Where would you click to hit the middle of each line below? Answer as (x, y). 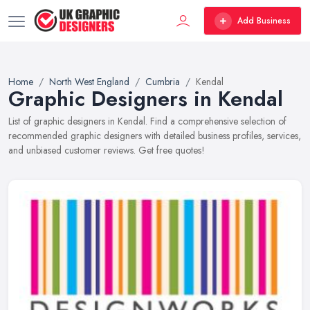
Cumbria (163, 82)
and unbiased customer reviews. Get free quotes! (107, 150)
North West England (89, 82)
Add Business (264, 21)
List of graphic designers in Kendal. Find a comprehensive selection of (147, 121)
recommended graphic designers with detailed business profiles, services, (155, 136)
